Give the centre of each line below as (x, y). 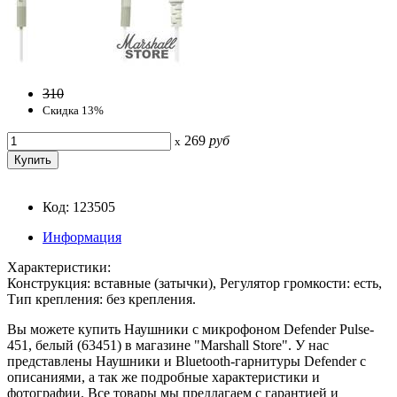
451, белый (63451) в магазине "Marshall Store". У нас (168, 345)
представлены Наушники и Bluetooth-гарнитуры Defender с (187, 361)
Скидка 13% (73, 110)
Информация (82, 237)
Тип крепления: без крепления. (101, 299)
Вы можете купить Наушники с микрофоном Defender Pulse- (191, 329)
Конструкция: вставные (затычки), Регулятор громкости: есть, (195, 283)
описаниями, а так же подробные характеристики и (163, 377)
